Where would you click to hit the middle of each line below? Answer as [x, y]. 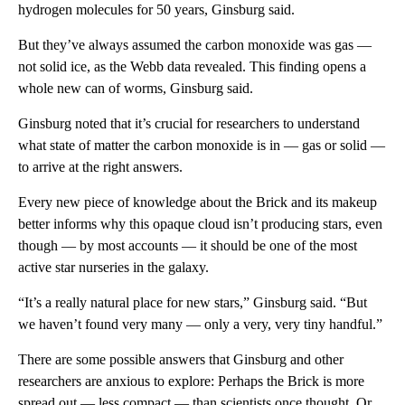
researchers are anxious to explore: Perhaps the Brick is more [191, 381]
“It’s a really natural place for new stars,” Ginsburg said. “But [193, 302]
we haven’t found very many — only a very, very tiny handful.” [200, 324]
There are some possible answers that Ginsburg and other [181, 359]
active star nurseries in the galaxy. [113, 267]
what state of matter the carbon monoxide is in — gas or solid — [202, 145]
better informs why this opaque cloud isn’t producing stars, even [200, 223]
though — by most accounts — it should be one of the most [188, 245]
